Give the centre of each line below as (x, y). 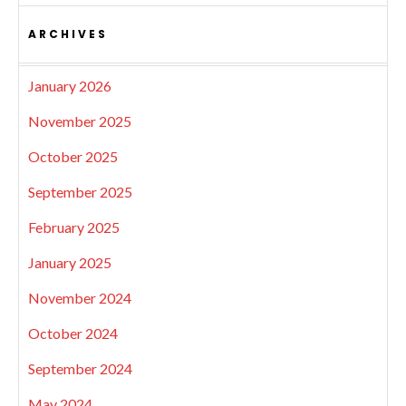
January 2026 (70, 86)
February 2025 (74, 227)
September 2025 (80, 192)
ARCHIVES (68, 34)
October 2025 (73, 156)
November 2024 (80, 298)
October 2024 (73, 333)
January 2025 (70, 262)
